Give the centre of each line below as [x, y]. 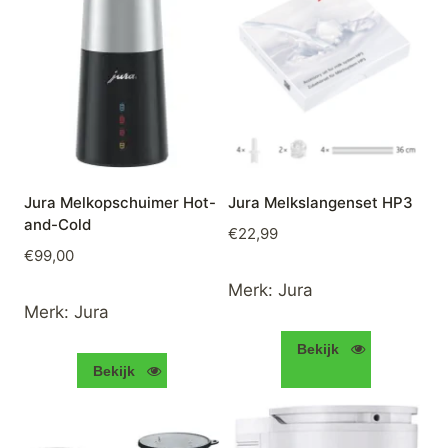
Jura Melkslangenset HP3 [320, 202]
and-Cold [57, 224]
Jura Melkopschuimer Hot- [120, 202]
